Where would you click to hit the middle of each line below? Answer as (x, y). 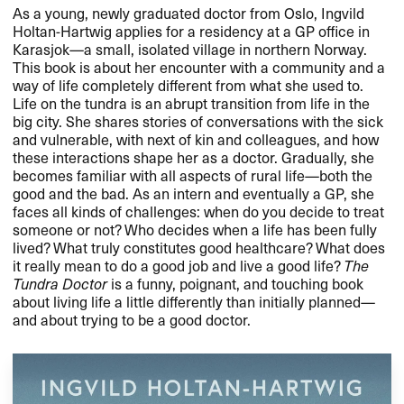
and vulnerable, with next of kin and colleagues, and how (196, 138)
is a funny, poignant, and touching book (236, 283)
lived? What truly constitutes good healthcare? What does (199, 247)
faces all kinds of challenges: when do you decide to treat (199, 211)
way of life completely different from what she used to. (188, 84)
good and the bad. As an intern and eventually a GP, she (194, 193)
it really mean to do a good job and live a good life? (179, 265)
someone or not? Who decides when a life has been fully (195, 229)
